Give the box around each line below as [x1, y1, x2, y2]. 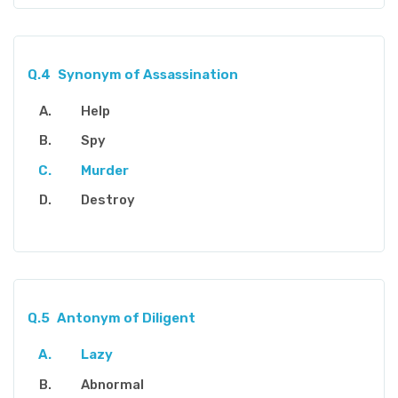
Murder [81, 162, 129, 179]
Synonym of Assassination [57, 66, 238, 83]
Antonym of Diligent [56, 310, 195, 327]
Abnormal [81, 376, 144, 393]
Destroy [81, 192, 135, 209]
